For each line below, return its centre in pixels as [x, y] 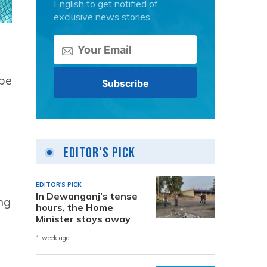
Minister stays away [83, 218]
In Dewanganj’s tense [87, 196]
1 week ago [53, 238]
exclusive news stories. [103, 17]
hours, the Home [74, 207]
